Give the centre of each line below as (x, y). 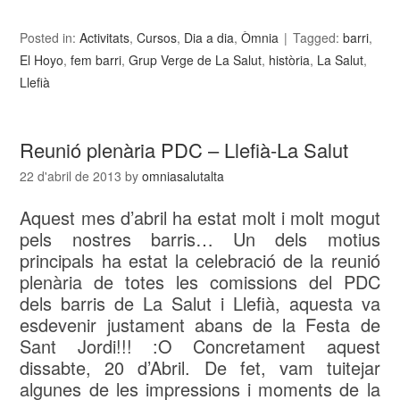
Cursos (157, 38)
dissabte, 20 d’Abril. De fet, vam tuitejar (200, 368)
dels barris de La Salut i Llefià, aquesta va (200, 304)
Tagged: (318, 38)
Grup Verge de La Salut (196, 60)
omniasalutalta (183, 176)
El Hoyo (42, 60)
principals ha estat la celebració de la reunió (200, 261)
